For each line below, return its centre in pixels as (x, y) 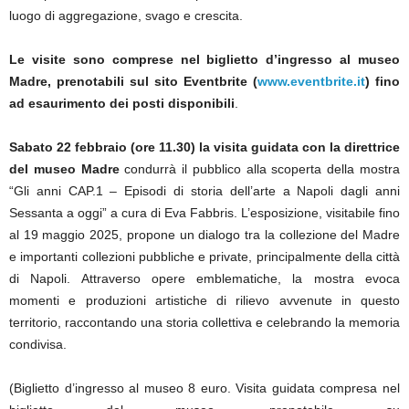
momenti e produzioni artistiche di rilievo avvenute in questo (204, 300)
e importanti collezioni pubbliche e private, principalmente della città (204, 257)
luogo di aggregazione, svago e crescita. (126, 16)
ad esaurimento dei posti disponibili (122, 103)
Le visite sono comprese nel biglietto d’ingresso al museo (204, 59)
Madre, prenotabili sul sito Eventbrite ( (133, 81)
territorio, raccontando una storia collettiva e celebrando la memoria (204, 322)
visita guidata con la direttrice (307, 147)
